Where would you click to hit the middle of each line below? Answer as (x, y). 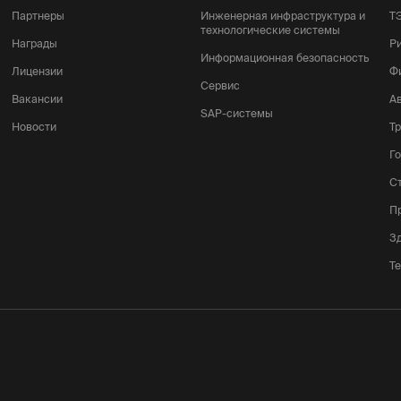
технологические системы (270, 30)
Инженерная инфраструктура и (282, 16)
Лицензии (38, 71)
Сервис (220, 85)
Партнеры (38, 16)
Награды (35, 43)
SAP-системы (236, 113)
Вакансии (38, 99)
